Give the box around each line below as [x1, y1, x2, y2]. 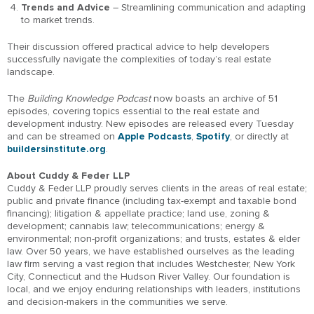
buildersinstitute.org [7, 142, 106, 155]
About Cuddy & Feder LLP [7, 169, 130, 182]
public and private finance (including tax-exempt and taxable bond [7, 194, 296, 207]
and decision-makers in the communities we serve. [7, 295, 228, 308]
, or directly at [230, 130, 289, 142]
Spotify [196, 130, 230, 142]
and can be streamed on [7, 130, 118, 142]
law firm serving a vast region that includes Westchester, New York [7, 257, 295, 270]
